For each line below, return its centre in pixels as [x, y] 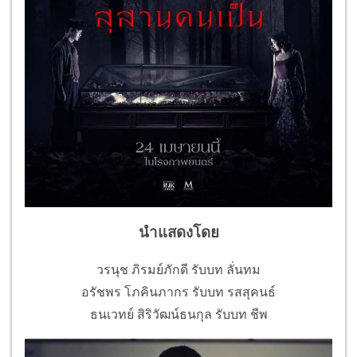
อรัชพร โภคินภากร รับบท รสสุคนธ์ [178, 292]
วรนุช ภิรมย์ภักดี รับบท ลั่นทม [178, 270]
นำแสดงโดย [178, 233]
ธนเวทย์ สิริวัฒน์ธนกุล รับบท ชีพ [178, 314]
